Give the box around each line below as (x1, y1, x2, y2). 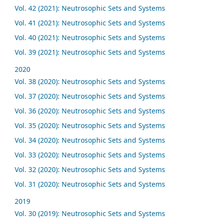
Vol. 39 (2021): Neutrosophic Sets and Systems (15, 47, 165, 57)
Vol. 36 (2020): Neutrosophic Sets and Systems (15, 106, 165, 116)
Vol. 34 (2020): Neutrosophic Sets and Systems (15, 135, 165, 145)
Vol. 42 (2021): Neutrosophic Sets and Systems (15, 3, 165, 13)
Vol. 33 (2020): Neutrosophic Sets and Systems (15, 150, 165, 160)
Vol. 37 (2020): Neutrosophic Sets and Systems (15, 91, 165, 101)
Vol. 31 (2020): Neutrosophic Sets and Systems (15, 179, 165, 189)
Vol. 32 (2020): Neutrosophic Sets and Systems (15, 165, 165, 175)
